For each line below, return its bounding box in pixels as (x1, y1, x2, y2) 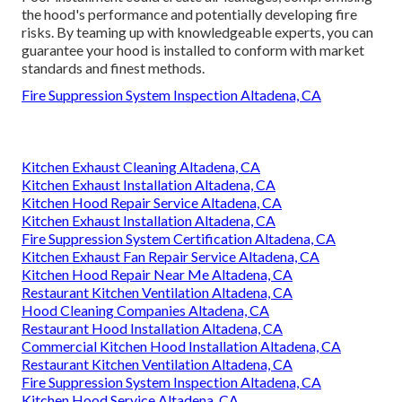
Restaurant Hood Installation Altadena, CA (22, 319, 283, 337)
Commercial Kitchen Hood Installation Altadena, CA (22, 337, 341, 355)
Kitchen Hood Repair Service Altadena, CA (22, 194, 282, 212)
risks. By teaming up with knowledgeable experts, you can (22, 23, 373, 41)
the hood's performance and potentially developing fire (22, 5, 357, 23)
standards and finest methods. (22, 59, 205, 77)
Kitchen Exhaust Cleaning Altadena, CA (22, 158, 260, 176)
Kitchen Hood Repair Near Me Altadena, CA (22, 266, 293, 284)
